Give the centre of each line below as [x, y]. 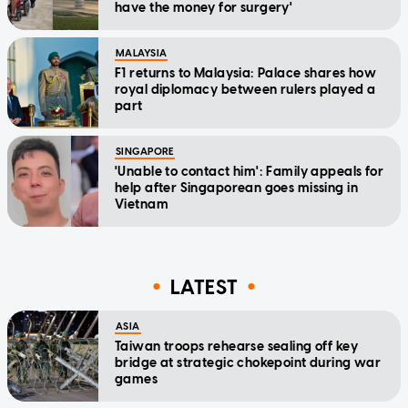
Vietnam [142, 205]
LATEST [204, 287]
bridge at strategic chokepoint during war [248, 363]
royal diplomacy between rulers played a [245, 90]
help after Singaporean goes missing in [236, 189]
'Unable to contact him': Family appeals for [250, 172]
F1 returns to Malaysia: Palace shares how [246, 74]
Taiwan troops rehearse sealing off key [236, 347]
